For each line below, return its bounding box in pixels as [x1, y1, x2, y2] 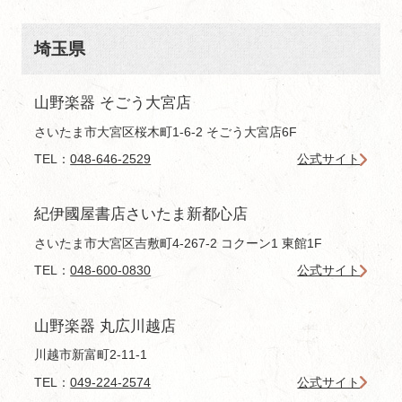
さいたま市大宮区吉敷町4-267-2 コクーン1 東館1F [34, 235, 323, 250]
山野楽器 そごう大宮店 [34, 94, 192, 112]
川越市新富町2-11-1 [34, 347, 148, 363]
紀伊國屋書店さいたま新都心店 [34, 205, 249, 223]
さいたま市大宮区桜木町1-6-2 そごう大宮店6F [34, 124, 298, 139]
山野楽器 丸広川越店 [34, 317, 177, 335]
